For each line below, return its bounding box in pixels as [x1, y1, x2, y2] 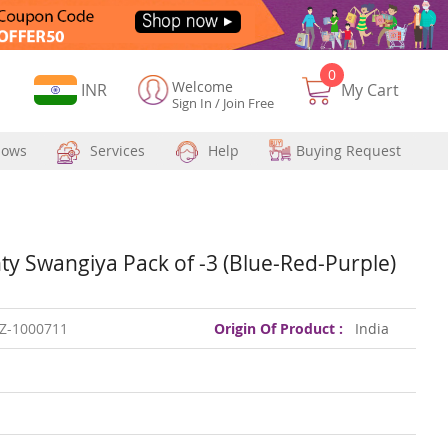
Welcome [172, 76, 234, 96]
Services [90, 140, 145, 160]
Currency [33, 78, 95, 98]
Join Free [223, 93, 275, 112]
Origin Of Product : [214, 318, 344, 338]
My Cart [341, 78, 400, 101]
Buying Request [296, 140, 401, 160]
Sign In [172, 93, 213, 112]
